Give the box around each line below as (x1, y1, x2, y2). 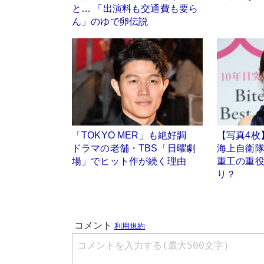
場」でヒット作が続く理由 (72, 156, 186, 167)
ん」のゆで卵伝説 (72, 16, 148, 27)
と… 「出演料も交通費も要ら (72, 3, 199, 14)
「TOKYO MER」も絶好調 (72, 130, 196, 141)
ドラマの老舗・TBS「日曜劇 (72, 143, 196, 154)
